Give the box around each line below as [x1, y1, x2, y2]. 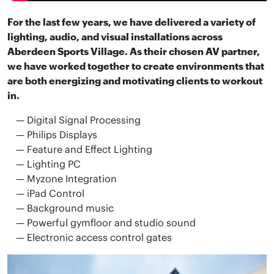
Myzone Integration [27, 172, 117, 185]
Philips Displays [27, 128, 97, 141]
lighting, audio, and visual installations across [7, 31, 223, 42]
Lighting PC [27, 158, 81, 170]
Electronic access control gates [27, 231, 172, 243]
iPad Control [27, 187, 84, 199]
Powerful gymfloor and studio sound [27, 217, 196, 229]
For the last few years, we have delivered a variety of [7, 16, 256, 28]
